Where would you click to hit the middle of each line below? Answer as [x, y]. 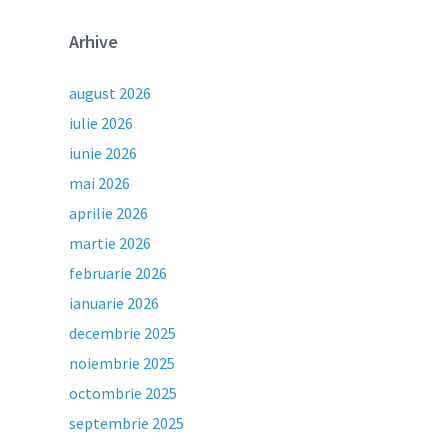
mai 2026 [100, 183]
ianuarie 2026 [114, 303]
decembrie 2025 [123, 333]
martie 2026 [110, 243]
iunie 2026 [103, 153]
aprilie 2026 [109, 213]
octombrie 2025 [123, 393]
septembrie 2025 [127, 423]
